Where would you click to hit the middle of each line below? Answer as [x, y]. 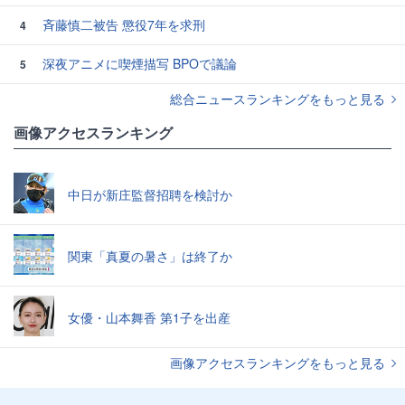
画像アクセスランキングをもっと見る [279, 363]
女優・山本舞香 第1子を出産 [149, 317]
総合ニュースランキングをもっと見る [279, 99]
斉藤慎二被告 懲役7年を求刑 [122, 24]
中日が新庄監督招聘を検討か [150, 194]
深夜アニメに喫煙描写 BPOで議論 [138, 63]
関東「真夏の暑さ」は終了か [150, 255]
